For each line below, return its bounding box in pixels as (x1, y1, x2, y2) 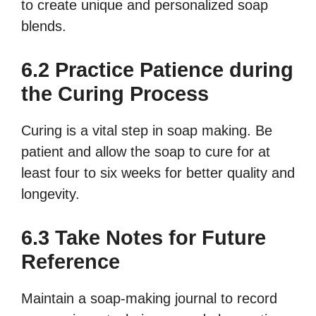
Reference (21, 250, 120, 274)
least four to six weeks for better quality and (21, 165, 295, 181)
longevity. (21, 186, 80, 202)
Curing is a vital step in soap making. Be (21, 123, 272, 139)
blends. (21, 18, 66, 35)
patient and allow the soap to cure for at (21, 144, 270, 160)
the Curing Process (21, 83, 209, 106)
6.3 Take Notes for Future (21, 226, 266, 250)
